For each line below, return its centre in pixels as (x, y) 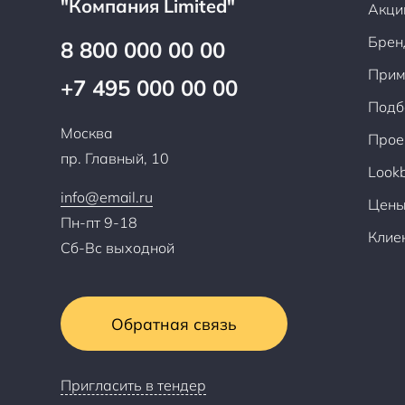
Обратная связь (174, 323)
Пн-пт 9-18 (99, 222)
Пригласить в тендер (134, 385)
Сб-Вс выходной (118, 247)
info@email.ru (107, 197)
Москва (87, 132)
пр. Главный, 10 (115, 158)
